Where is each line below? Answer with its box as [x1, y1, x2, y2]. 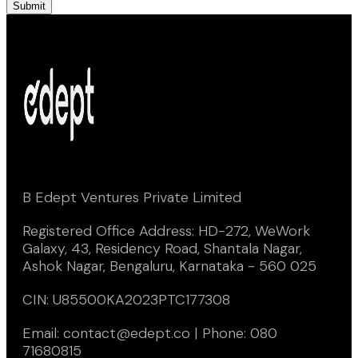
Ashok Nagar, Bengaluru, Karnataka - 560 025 [22, 257, 316, 276]
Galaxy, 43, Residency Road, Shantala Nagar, [22, 239, 302, 259]
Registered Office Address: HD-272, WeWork [22, 221, 310, 241]
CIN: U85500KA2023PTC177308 [22, 290, 230, 310]
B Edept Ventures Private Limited [22, 188, 241, 208]
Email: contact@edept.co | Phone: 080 [22, 324, 277, 344]
